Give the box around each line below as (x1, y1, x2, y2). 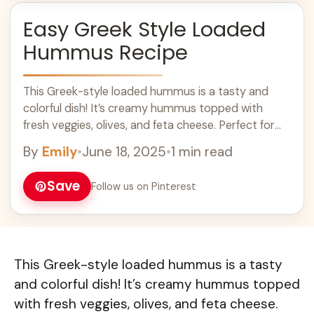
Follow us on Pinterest (91, 179, 196, 193)
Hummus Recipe (23, 39, 188, 67)
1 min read (171, 143, 233, 161)
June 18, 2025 (82, 143, 166, 161)
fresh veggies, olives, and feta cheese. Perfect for (23, 118, 275, 133)
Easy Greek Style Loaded (23, 15, 266, 44)
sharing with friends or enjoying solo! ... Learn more (23, 135, 280, 150)
